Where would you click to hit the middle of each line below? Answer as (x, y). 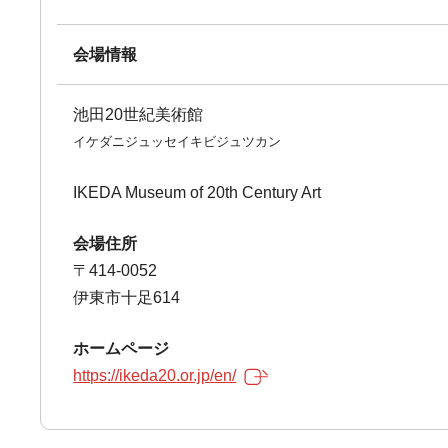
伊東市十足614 (127, 297)
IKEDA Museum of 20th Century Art (197, 192)
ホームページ (121, 348)
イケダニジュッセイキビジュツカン (177, 141)
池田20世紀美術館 (138, 114)
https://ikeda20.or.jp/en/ (155, 375)
